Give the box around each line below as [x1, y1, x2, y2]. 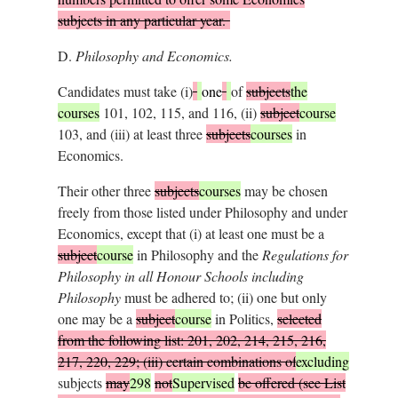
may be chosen [240, 180, 328, 200]
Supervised [171, 372, 235, 392]
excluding [295, 351, 349, 370]
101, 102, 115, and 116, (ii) [99, 102, 260, 122]
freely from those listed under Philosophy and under [57, 202, 347, 221]
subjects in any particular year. [57, 10, 230, 29]
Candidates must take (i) [57, 81, 193, 100]
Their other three [57, 180, 155, 200]
